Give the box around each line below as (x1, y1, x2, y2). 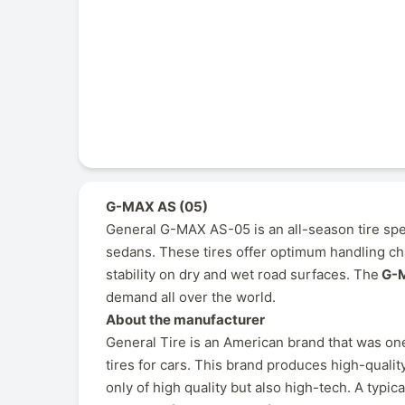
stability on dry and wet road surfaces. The (106, 265, 379, 283)
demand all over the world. (106, 287, 276, 306)
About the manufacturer (106, 310, 265, 328)
